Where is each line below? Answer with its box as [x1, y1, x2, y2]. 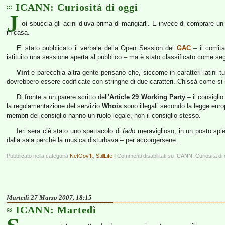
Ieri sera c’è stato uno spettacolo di [16, 127, 123, 135]
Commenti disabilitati [117, 153, 166, 159]
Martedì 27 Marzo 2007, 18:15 [7, 194, 92, 201]
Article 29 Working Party [109, 93, 185, 101]
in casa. [7, 29, 30, 36]
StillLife [96, 153, 113, 159]
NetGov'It [70, 153, 93, 159]
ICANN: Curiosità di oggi [16, 2, 138, 13]
